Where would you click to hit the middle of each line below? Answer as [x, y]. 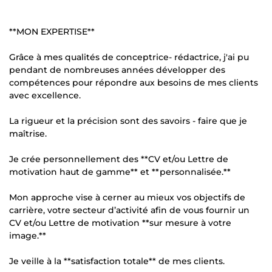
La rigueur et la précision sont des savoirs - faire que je [128, 121]
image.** [28, 235]
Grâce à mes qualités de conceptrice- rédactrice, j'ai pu [129, 57]
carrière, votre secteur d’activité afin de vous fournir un [129, 210]
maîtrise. [28, 133]
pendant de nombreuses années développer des [117, 70]
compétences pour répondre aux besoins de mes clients [134, 82]
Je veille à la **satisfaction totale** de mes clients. [117, 261]
